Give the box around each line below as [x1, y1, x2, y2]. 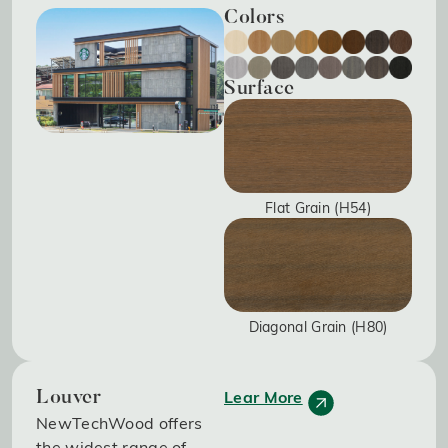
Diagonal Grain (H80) [248, 318, 388, 337]
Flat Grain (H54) [265, 199, 371, 218]
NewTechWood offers [36, 413, 203, 434]
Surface [224, 79, 295, 100]
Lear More [224, 387, 303, 408]
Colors [224, 7, 285, 28]
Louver [36, 388, 101, 409]
